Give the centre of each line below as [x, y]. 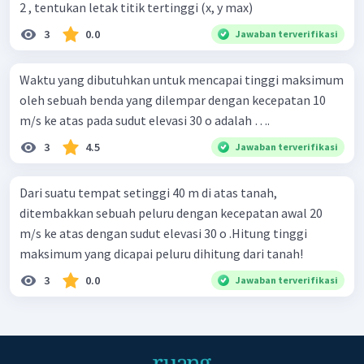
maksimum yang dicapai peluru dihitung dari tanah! [161, 253]
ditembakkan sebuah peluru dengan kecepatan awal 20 [171, 212]
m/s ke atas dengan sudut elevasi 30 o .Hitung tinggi [163, 233]
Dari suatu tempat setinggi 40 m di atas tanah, [148, 192]
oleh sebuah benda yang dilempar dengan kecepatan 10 [173, 100]
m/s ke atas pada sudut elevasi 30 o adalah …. [145, 120]
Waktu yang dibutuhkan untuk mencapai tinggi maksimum [182, 79]
